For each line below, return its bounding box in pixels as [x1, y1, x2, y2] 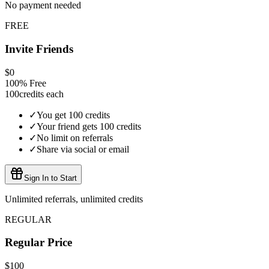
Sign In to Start [24, 173, 77, 183]
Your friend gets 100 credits [37, 121, 141, 131]
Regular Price [5, 236, 72, 249]
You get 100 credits [37, 109, 110, 120]
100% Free [5, 77, 46, 88]
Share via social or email [37, 144, 129, 154]
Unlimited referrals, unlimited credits [5, 193, 143, 204]
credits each [19, 88, 64, 99]
